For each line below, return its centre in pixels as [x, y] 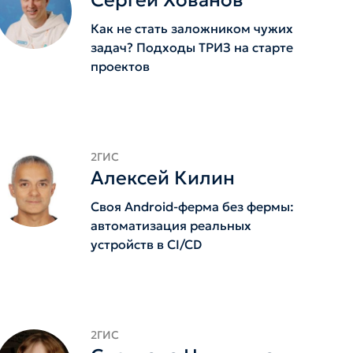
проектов [120, 66]
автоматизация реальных [171, 225]
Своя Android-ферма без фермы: [192, 206]
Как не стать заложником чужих [191, 28]
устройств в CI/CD [146, 244]
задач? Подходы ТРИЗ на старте [191, 47]
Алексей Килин [162, 178]
